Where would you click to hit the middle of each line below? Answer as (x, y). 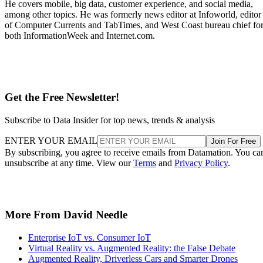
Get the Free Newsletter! (62, 97)
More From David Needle (66, 215)
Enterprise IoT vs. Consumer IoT (90, 237)
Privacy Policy (201, 163)
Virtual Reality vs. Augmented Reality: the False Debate (132, 248)
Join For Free (233, 141)
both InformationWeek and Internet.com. (80, 36)
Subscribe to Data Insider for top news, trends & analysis (110, 120)
